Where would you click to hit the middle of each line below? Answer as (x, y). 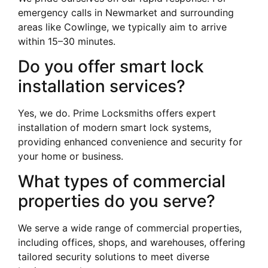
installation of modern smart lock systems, (115, 127)
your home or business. (71, 156)
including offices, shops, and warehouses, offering (132, 243)
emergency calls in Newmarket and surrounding (126, 12)
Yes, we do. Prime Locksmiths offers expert (117, 113)
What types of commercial (122, 182)
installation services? (102, 86)
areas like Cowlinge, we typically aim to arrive (122, 27)
